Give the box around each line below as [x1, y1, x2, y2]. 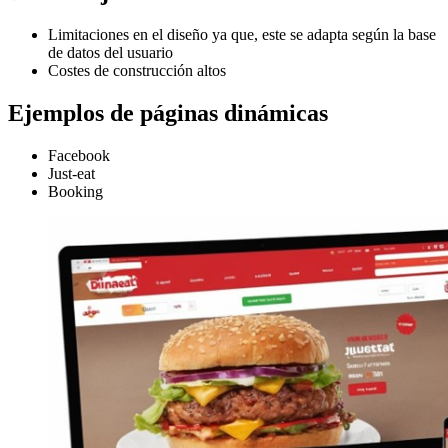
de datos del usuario [48, 44, 173, 62]
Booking [48, 183, 103, 201]
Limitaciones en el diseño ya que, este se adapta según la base [48, 26, 436, 44]
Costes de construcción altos [48, 62, 226, 80]
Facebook [48, 147, 110, 165]
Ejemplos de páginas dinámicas [8, 100, 328, 127]
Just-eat [48, 165, 95, 183]
